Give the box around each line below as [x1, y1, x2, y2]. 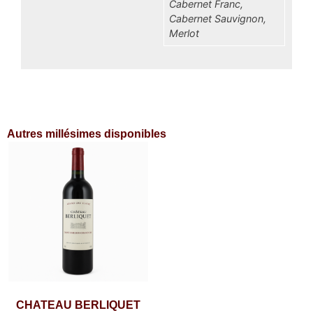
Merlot [169, 27, 200, 39]
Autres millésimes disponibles [7, 128, 166, 140]
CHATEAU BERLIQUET [16, 299, 140, 312]
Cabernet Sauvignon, [169, 12, 267, 24]
